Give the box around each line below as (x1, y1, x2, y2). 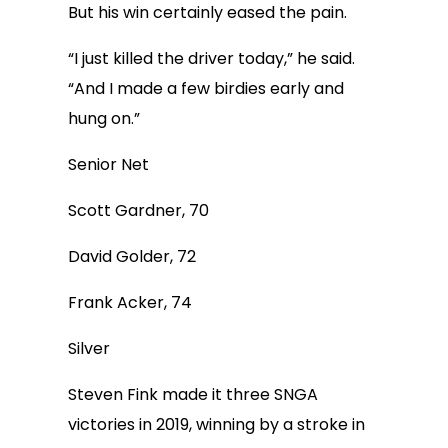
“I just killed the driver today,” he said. (68, 47, 355, 70)
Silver (68, 337, 110, 360)
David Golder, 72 (68, 245, 196, 268)
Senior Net (68, 153, 149, 176)
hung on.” (68, 107, 140, 130)
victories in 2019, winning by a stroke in (68, 413, 365, 436)
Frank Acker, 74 (68, 291, 192, 314)
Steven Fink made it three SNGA (68, 383, 318, 406)
